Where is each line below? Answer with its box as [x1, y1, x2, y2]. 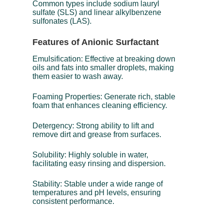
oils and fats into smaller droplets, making [32, 63, 174, 72]
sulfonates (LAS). [32, 16, 92, 25]
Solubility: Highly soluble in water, [32, 150, 149, 159]
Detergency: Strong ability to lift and [32, 121, 155, 130]
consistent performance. [32, 197, 115, 205]
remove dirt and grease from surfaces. [32, 130, 162, 139]
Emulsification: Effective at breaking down [32, 54, 176, 63]
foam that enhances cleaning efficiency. [32, 101, 168, 109]
